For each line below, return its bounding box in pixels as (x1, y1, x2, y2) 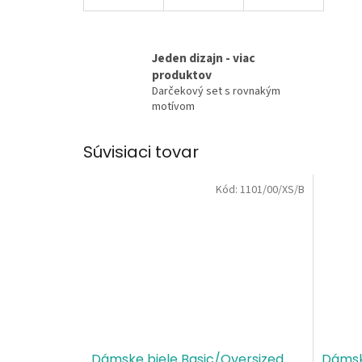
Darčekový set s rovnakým (152, 83, 280, 100)
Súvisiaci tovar (83, 141, 199, 164)
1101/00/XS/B (239, 181, 305, 198)
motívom (152, 99, 195, 116)
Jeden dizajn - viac (152, 49, 255, 68)
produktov (152, 66, 212, 85)
